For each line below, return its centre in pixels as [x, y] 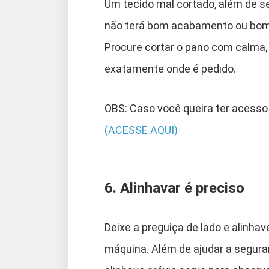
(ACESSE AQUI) [141, 130]
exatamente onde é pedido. [170, 68]
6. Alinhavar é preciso [174, 188]
